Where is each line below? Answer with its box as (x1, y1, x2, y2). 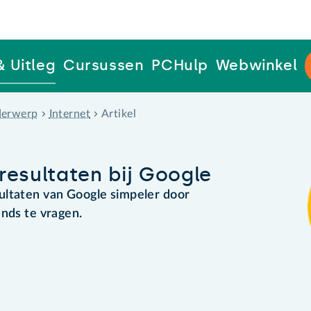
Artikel (101, 108, 137, 119)
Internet (49, 108, 90, 119)
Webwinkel (215, 56, 298, 74)
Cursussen (62, 56, 144, 74)
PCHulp (151, 56, 209, 74)
